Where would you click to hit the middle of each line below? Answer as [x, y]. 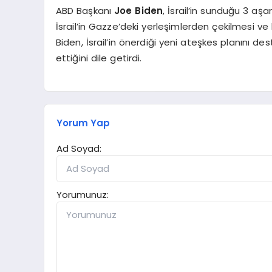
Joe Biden [139, 11]
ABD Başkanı [85, 11]
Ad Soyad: [79, 149]
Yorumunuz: [83, 195]
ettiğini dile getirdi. [99, 58]
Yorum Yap [83, 123]
